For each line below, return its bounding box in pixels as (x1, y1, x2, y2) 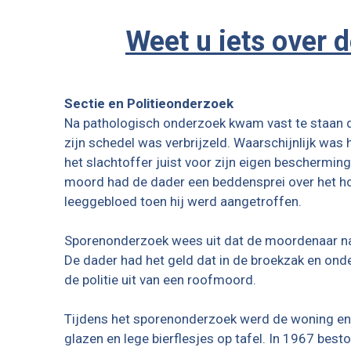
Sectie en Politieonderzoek (64, 96, 233, 112)
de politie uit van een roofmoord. (64, 272, 256, 288)
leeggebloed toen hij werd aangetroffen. (64, 194, 302, 210)
